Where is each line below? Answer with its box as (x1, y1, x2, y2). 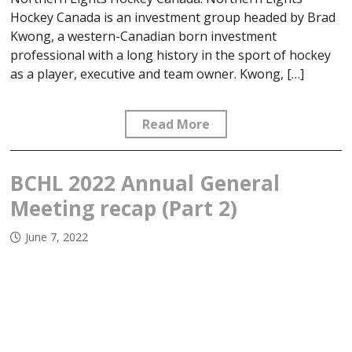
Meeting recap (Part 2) (10, 194, 238, 223)
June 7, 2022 (25, 229, 89, 245)
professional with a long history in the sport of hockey (10, 46, 332, 64)
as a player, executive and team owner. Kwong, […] (10, 65, 305, 83)
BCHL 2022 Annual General (10, 169, 280, 198)
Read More (142, 115, 210, 134)
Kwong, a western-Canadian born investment (10, 27, 277, 46)
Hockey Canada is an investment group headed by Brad (10, 9, 336, 27)
